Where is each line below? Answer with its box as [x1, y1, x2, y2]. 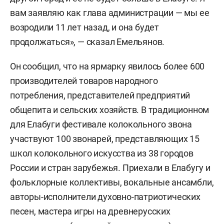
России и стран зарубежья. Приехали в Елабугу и [10, 162, 210, 173]
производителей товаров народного [10, 75, 158, 86]
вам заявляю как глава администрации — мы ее [10, 7, 209, 18]
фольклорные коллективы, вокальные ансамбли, [10, 177, 214, 187]
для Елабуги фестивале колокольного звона [10, 119, 192, 129]
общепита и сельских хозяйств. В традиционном [10, 104, 209, 115]
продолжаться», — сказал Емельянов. [10, 36, 165, 47]
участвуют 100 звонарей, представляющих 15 [10, 133, 199, 144]
